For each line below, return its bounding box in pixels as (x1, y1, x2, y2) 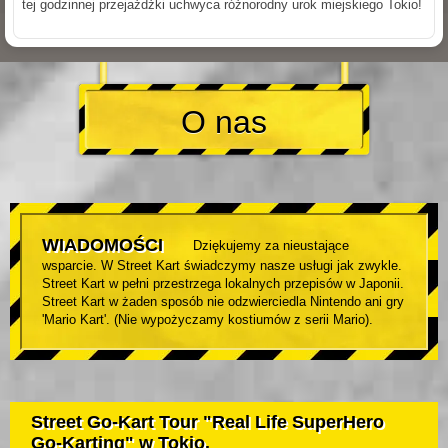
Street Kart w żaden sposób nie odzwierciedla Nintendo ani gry (42, 294, 404, 310)
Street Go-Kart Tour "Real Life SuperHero (31, 412, 384, 433)
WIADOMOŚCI (42, 235, 163, 256)
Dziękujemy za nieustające (193, 238, 349, 254)
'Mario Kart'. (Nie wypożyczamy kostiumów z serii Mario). (42, 312, 373, 328)
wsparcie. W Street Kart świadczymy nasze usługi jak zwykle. (42, 258, 402, 274)
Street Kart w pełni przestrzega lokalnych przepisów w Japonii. (42, 276, 404, 292)
